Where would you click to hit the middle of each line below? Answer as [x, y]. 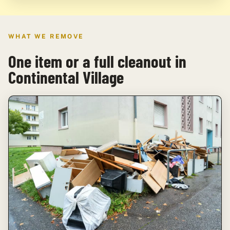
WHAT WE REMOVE [46, 37]
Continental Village [66, 77]
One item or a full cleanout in [97, 61]
